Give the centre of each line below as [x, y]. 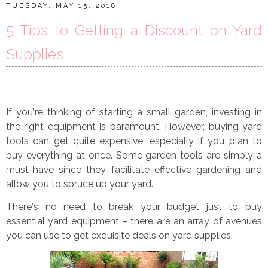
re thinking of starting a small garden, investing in [148, 112]
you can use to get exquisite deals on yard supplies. [119, 235]
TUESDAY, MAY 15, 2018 [61, 5]
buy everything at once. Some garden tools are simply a [134, 155]
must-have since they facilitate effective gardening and [134, 169]
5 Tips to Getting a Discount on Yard [134, 30]
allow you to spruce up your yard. [80, 184]
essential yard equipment [64, 221]
